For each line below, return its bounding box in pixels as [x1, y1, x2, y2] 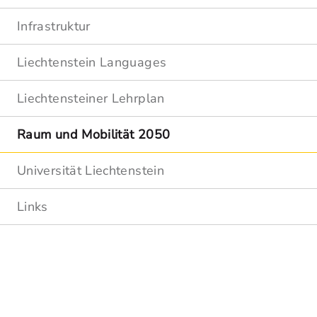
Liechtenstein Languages [17, 54, 167, 71]
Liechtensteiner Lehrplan [17, 90, 165, 107]
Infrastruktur [17, 18, 91, 35]
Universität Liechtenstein [17, 162, 164, 179]
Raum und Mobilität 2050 [17, 126, 171, 143]
